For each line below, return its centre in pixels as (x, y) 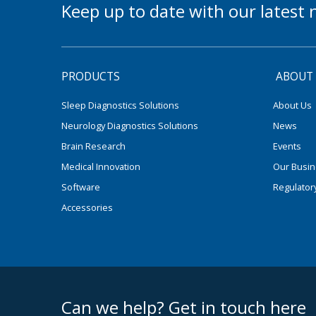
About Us (292, 105)
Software (81, 187)
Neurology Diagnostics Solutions (130, 126)
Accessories (87, 207)
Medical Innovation (101, 166)
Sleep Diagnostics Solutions (120, 105)
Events (287, 146)
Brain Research (93, 146)
